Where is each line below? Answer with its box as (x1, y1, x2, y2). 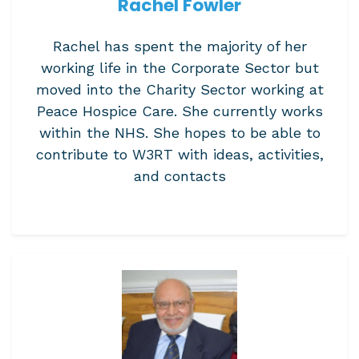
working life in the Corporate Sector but (40, 59, 319, 76)
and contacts (133, 167, 226, 184)
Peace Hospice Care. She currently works (36, 103, 323, 119)
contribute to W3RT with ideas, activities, (35, 146, 324, 163)
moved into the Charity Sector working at (35, 81, 324, 98)
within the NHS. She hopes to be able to (38, 124, 321, 141)
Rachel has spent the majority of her (52, 38, 307, 54)
